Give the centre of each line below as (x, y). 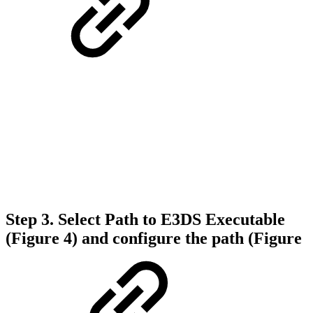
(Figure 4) (42, 239)
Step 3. (30, 220)
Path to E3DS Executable (195, 220)
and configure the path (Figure (192, 239)
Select (79, 220)
